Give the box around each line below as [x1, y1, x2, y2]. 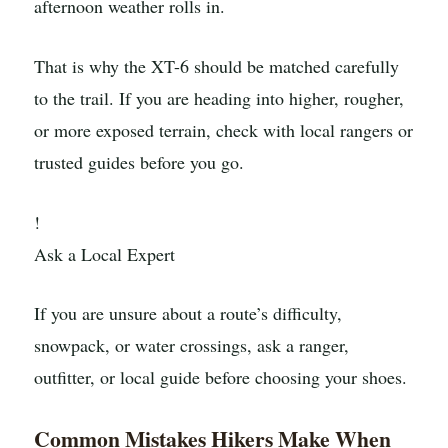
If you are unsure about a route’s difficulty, [34, 301, 342, 326]
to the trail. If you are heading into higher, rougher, [34, 85, 404, 110]
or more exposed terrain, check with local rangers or [34, 117, 413, 142]
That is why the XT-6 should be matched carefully [34, 53, 399, 78]
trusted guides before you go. [34, 149, 244, 174]
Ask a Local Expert [34, 241, 175, 266]
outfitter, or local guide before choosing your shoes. [34, 365, 407, 390]
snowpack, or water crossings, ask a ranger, [34, 333, 349, 358]
